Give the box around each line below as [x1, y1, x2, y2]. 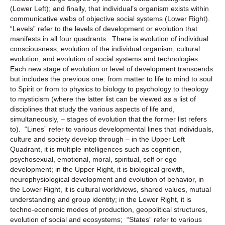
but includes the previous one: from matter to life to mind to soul [10, 74, 212, 83]
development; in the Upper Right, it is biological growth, [10, 165, 185, 173]
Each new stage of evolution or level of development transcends [10, 64, 213, 73]
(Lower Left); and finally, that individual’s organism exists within [10, 4, 209, 13]
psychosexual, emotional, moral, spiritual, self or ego [10, 155, 177, 163]
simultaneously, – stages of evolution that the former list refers [10, 115, 207, 123]
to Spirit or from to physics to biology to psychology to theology [10, 84, 208, 93]
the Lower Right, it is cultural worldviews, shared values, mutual [10, 185, 211, 193]
